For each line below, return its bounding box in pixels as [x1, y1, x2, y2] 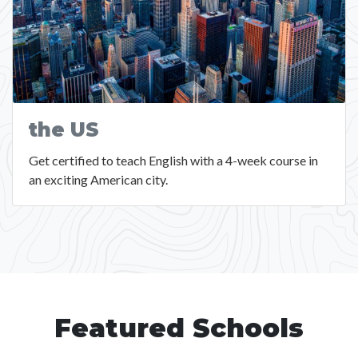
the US [29, 118, 99, 142]
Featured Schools [54, 312, 304, 344]
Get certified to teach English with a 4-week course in [29, 153, 318, 169]
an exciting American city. [29, 172, 168, 188]
